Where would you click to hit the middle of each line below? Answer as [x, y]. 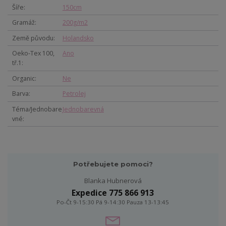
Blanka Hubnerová [113, 181]
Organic [23, 78]
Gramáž [23, 23]
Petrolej [74, 94]
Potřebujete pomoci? [113, 164]
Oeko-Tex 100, [33, 53]
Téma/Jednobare [37, 109]
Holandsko [78, 38]
